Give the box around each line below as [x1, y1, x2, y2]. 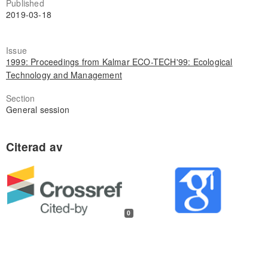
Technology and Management [5, 68, 122, 81]
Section [5, 92, 35, 104]
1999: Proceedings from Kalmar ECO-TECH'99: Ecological [5, 55, 233, 68]
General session [5, 103, 69, 115]
